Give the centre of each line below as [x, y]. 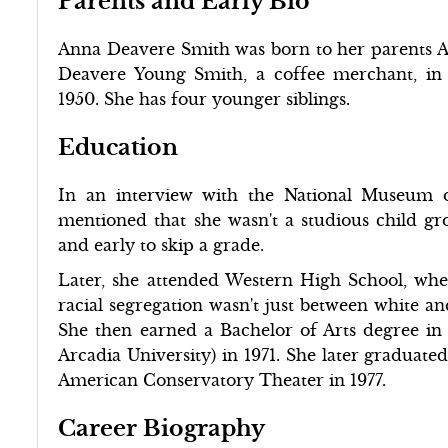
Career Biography [162, 427]
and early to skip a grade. [161, 244]
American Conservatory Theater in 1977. [222, 379]
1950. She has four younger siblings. [204, 98]
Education [118, 146]
